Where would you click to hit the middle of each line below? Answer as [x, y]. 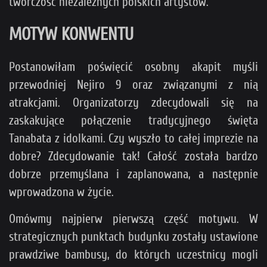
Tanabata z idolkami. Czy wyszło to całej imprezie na [133, 138]
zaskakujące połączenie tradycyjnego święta [133, 120]
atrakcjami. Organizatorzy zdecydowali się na [133, 102]
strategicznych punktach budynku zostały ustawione [133, 236]
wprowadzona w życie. [61, 192]
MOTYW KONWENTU [71, 34]
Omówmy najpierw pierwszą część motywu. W [133, 218]
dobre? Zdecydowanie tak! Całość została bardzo [133, 156]
